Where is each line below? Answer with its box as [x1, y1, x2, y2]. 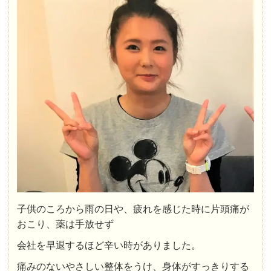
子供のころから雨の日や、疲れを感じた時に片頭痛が [17, 203, 250, 214]
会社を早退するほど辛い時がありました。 [17, 240, 201, 250]
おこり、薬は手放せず [17, 218, 114, 229]
